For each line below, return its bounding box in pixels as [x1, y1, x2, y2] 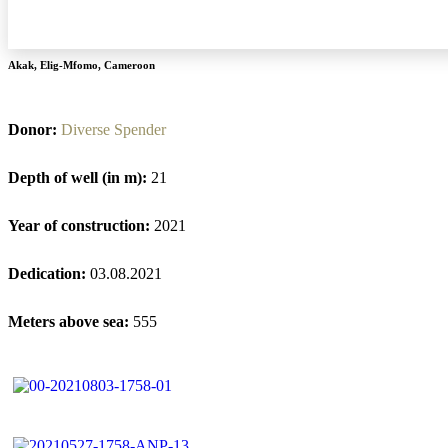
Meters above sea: [8, 312, 133, 330]
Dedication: [8, 264, 90, 282]
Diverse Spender [61, 120, 166, 138]
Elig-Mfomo [40, 58, 98, 71]
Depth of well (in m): [8, 168, 151, 186]
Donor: [8, 120, 61, 138]
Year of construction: [8, 216, 154, 234]
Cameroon [104, 58, 155, 71]
